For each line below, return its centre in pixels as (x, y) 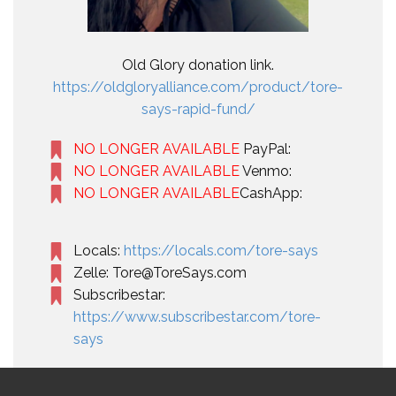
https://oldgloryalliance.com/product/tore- (198, 87)
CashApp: (270, 193)
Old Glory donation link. (198, 65)
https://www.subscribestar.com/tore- (197, 317)
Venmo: (265, 171)
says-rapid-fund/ (198, 109)
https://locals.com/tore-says (221, 251)
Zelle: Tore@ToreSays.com (160, 273)
